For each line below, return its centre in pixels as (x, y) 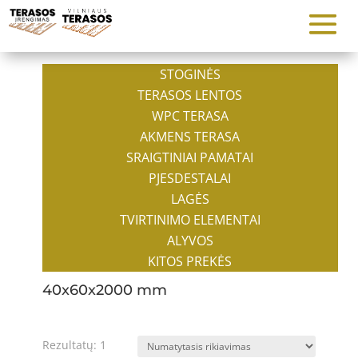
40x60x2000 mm (104, 290)
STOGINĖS (190, 74)
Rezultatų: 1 (74, 345)
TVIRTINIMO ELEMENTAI (190, 220)
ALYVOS (190, 241)
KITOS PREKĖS (190, 261)
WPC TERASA (190, 116)
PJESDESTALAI (190, 178)
